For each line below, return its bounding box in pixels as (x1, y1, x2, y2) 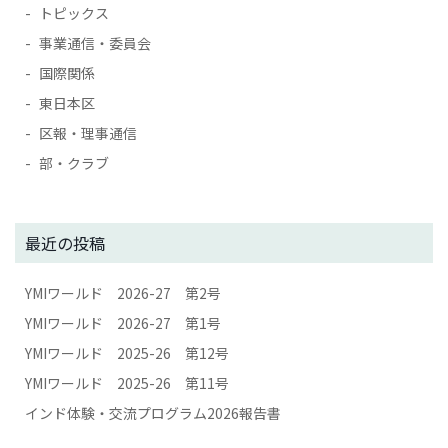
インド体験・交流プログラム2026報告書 (25, 403, 281, 423)
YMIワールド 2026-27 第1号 (25, 313, 221, 333)
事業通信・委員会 (39, 33, 151, 53)
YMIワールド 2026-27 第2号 (25, 283, 221, 303)
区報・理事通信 (39, 123, 137, 143)
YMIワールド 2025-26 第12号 (25, 343, 229, 363)
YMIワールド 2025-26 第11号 (25, 373, 229, 393)
